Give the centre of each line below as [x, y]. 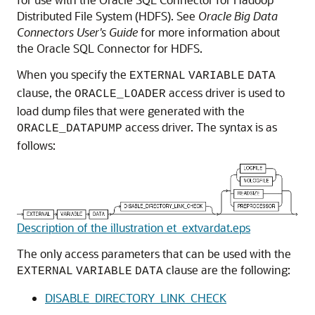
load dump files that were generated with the [131, 110]
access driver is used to [225, 92]
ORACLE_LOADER [120, 94]
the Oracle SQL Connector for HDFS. [110, 48]
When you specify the [73, 74]
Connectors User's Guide [77, 32]
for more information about [209, 32]
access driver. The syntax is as [200, 127]
